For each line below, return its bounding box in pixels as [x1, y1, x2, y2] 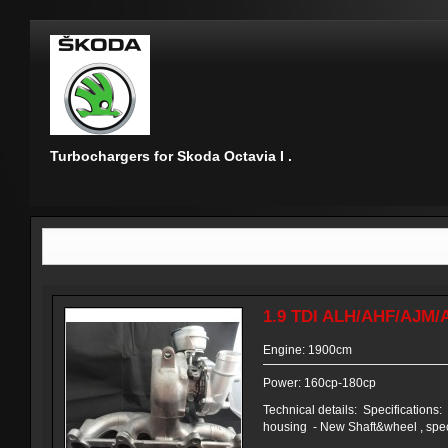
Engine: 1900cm [263, 343, 352, 357]
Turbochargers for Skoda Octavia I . [50, 148, 292, 164]
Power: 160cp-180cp [263, 376, 376, 390]
